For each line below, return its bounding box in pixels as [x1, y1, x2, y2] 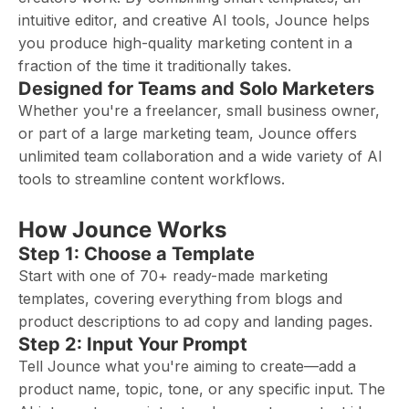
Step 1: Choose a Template [18, 243, 255, 265]
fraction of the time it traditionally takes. [18, 57, 291, 75]
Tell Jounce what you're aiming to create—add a [18, 357, 356, 375]
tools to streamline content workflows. [18, 170, 285, 188]
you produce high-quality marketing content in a [18, 34, 352, 52]
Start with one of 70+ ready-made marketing [18, 267, 328, 285]
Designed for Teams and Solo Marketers [18, 78, 374, 100]
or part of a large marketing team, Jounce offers [18, 124, 357, 142]
